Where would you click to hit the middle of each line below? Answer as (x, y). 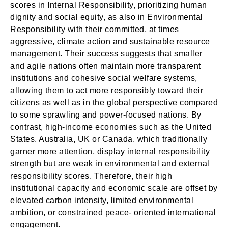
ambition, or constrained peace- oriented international (113, 212)
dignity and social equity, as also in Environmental (107, 17)
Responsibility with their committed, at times (95, 29)
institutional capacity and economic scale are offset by (114, 188)
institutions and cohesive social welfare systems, (104, 78)
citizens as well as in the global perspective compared (114, 103)
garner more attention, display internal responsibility (110, 151)
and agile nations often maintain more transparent (106, 66)
